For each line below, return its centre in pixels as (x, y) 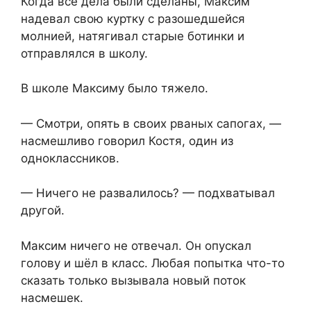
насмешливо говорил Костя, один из (127, 141)
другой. (43, 211)
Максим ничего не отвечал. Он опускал (136, 245)
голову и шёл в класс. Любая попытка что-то (153, 263)
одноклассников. (70, 158)
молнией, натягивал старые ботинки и (133, 36)
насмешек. (52, 297)
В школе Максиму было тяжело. (115, 89)
